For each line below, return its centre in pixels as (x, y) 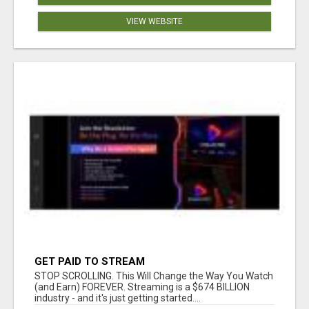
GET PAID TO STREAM (90, 262)
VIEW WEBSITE (154, 21)
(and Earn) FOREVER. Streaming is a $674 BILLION (142, 287)
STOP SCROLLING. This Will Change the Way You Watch (154, 276)
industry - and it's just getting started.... (118, 298)
